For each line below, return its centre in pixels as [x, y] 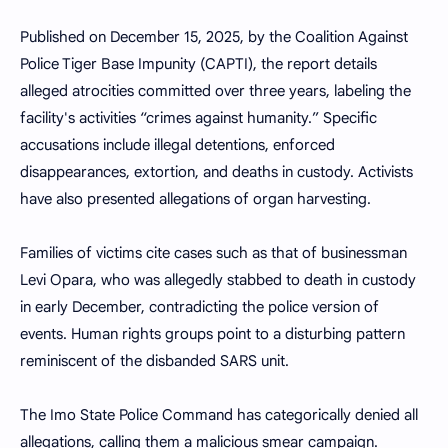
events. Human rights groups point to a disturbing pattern [212, 334]
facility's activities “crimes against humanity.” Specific [198, 118]
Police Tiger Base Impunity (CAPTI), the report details [198, 64]
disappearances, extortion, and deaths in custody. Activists [216, 172]
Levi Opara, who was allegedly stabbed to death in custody [218, 280]
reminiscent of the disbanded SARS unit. [154, 361]
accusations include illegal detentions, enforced [177, 145]
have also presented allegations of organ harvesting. [195, 199]
